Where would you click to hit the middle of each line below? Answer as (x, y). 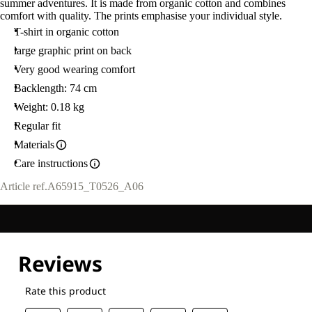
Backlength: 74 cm (55, 88)
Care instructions (51, 163)
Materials (34, 145)
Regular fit (37, 126)
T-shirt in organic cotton (67, 32)
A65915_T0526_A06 (95, 187)
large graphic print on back (73, 50)
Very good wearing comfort (75, 69)
